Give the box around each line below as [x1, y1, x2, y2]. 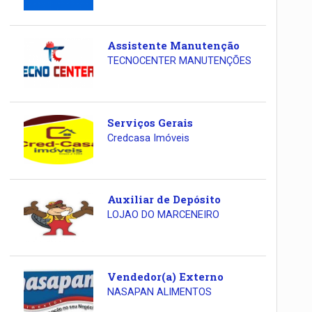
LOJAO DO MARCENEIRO [107, 209, 219, 221]
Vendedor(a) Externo [107, 269, 224, 283]
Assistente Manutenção [107, 38, 240, 53]
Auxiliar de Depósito [107, 192, 221, 207]
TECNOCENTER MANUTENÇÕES [107, 55, 251, 68]
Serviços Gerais [107, 115, 193, 130]
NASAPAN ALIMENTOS [107, 286, 212, 298]
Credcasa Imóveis [107, 132, 189, 144]
